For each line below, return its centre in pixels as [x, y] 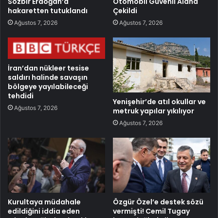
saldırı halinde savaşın [48, 78]
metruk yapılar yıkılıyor [154, 111]
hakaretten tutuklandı [48, 10]
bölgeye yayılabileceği [48, 87]
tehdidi [21, 96]
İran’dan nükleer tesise [48, 68]
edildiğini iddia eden [44, 211]
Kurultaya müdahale [44, 202]
